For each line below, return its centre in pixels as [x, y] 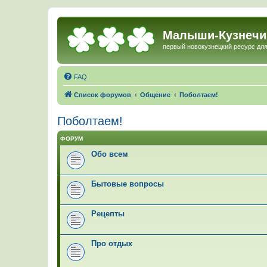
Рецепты [108, 213]
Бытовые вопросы [128, 184]
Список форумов [103, 94]
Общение [155, 94]
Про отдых [112, 243]
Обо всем [110, 154]
